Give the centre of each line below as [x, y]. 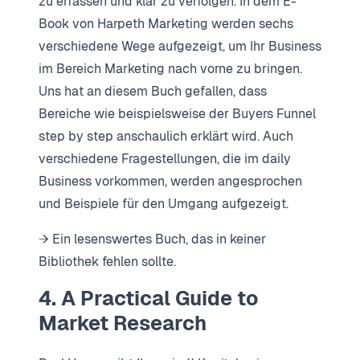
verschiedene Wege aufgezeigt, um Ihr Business [180, 47]
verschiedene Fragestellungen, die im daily [165, 159]
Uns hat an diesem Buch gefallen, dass [153, 92]
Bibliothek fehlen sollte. [107, 262]
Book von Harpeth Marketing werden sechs [166, 24]
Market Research [123, 323]
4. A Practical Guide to [148, 299]
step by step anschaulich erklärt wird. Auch [166, 137]
